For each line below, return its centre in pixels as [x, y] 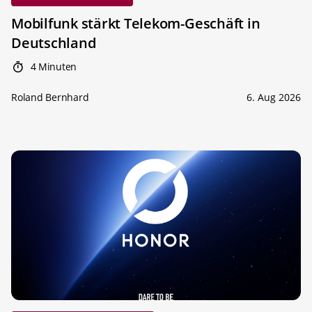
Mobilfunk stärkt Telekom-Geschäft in [136, 23]
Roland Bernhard [50, 97]
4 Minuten [52, 66]
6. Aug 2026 [274, 97]
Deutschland [54, 42]
